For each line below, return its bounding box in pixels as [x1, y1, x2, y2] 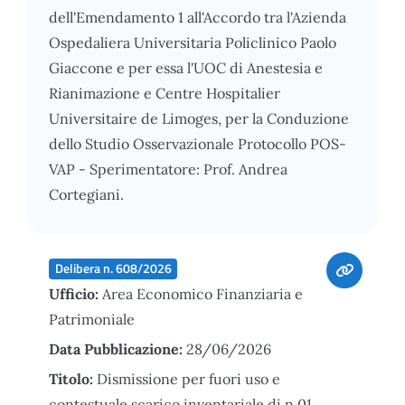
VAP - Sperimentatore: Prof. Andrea [49, 159, 287, 178]
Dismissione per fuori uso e [97, 369, 280, 388]
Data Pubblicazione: [49, 339, 186, 358]
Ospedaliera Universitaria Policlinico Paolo [49, 33, 336, 52]
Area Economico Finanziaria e [102, 284, 303, 303]
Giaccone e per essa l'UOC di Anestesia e [49, 58, 323, 77]
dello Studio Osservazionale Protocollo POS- [49, 134, 346, 153]
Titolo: [49, 369, 97, 388]
